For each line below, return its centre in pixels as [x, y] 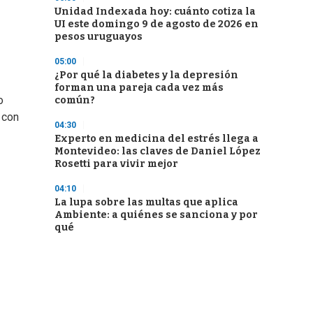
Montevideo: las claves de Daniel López [158, 151]
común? [75, 100]
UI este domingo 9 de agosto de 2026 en [156, 24]
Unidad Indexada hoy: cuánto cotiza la [155, 12]
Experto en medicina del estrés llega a [156, 139]
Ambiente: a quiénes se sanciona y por [156, 215]
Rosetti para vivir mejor [116, 164]
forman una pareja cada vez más [139, 88]
